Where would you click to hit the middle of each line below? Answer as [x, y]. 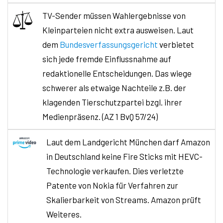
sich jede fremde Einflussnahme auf [107, 58]
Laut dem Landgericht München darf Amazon [128, 142]
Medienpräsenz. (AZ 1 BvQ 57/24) [100, 116]
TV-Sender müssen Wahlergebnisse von [114, 15]
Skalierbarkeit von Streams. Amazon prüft [124, 199]
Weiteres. [64, 214]
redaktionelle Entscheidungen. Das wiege [117, 73]
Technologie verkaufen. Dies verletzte [115, 170]
